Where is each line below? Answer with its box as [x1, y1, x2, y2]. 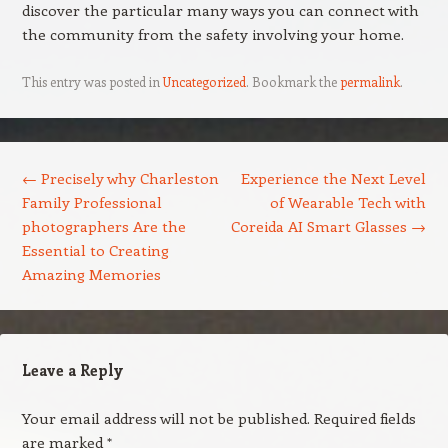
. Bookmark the [245, 73, 340, 90]
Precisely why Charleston [36, 168, 219, 188]
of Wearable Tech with [270, 192, 427, 212]
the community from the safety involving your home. [21, 24, 404, 44]
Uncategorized [162, 73, 246, 90]
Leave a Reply [21, 360, 123, 380]
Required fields [313, 408, 416, 428]
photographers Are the [21, 216, 186, 236]
